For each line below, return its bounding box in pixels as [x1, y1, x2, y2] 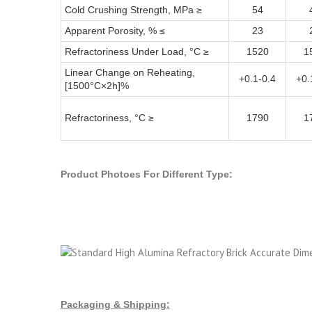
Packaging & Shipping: [61, 298, 170, 310]
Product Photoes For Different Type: [61, 169, 233, 180]
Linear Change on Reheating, [65, 67, 195, 79]
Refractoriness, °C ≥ [65, 112, 154, 124]
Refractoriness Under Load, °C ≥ [65, 46, 209, 58]
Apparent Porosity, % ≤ [65, 25, 165, 37]
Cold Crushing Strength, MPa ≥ [65, 4, 202, 16]
